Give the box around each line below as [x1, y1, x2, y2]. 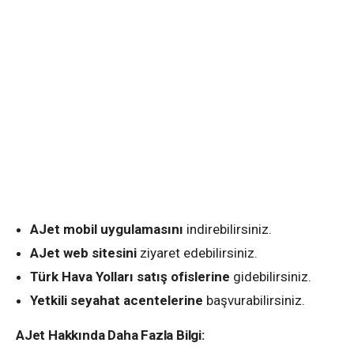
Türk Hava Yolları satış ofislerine [30, 269, 230, 285]
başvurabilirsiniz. [203, 292, 305, 309]
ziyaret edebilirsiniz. [137, 245, 258, 262]
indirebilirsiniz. [183, 221, 272, 238]
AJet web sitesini [30, 245, 137, 262]
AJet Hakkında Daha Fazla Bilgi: [16, 327, 205, 344]
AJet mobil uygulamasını [30, 221, 183, 238]
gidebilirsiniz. [230, 269, 311, 285]
